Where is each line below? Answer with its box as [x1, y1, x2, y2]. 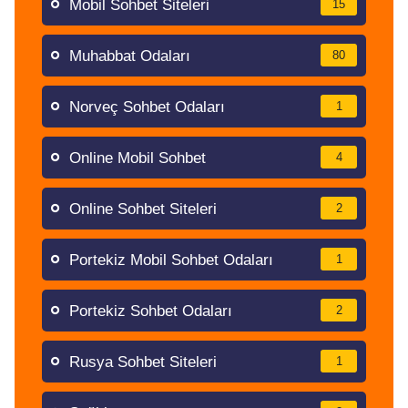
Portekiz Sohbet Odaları [69, 302, 232, 320]
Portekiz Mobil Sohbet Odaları [69, 251, 273, 269]
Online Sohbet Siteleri [69, 200, 217, 218]
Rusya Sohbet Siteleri [69, 353, 217, 371]
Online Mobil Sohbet [69, 149, 206, 167]
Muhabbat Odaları [69, 47, 190, 65]
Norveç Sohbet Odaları [69, 98, 225, 116]
